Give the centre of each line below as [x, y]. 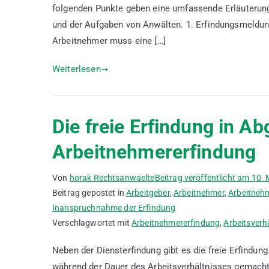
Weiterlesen [77, 69]
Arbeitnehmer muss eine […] [109, 41]
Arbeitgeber [148, 193]
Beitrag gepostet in [89, 193]
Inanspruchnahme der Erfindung [114, 208]
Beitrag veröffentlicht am [203, 178]
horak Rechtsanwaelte [112, 178]
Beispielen [143, 23]
